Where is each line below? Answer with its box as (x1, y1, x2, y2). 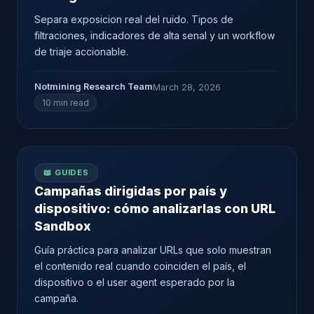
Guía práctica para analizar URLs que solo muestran (34, 244, 271, 256)
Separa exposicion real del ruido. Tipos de (34, 13, 233, 25)
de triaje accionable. (34, 46, 128, 57)
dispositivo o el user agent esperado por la (34, 276, 235, 288)
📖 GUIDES (43, 168, 90, 177)
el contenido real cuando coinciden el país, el (34, 260, 246, 272)
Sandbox (34, 219, 91, 233)
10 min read (42, 97, 89, 108)
